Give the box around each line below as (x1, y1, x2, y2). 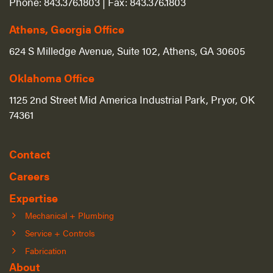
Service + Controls (25, 226, 95, 239)
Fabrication (25, 244, 66, 257)
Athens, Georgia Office (9, 21, 124, 37)
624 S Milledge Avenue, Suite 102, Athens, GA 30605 (9, 42, 245, 58)
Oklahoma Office (9, 69, 94, 85)
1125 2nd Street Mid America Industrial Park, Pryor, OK (9, 91, 255, 107)
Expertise (9, 190, 58, 205)
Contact (9, 146, 51, 161)
